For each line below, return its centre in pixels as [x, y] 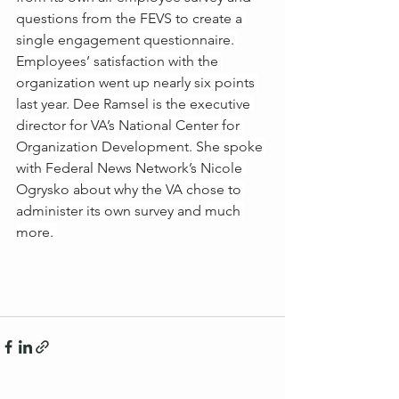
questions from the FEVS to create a [131, 18]
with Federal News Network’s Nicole [131, 168]
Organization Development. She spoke [141, 147]
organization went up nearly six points [137, 82]
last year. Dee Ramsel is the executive [135, 104]
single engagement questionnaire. [127, 40]
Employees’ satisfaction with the [119, 61]
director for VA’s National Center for [130, 125]
